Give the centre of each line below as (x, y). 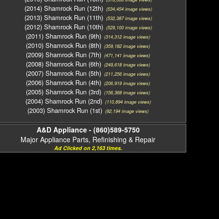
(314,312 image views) (126, 37)
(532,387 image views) (127, 18)
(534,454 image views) (127, 9)
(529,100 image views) (127, 27)
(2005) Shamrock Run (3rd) (64, 92)
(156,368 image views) (126, 92)
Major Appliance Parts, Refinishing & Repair (88, 139)
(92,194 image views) (125, 111)
